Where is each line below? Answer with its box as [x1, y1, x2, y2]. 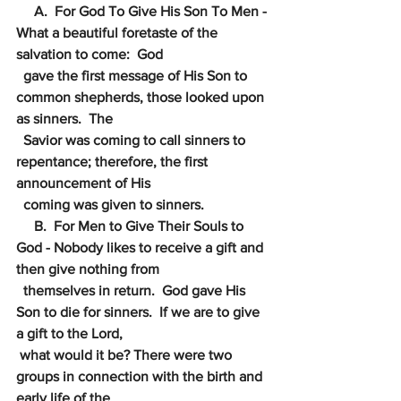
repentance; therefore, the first [16, 154, 211, 169]
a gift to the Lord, [16, 326, 126, 341]
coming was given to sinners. [23, 197, 204, 212]
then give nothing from [16, 261, 159, 277]
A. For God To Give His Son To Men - [16, 4, 34, 19]
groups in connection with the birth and [16, 369, 266, 384]
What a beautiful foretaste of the [16, 25, 221, 40]
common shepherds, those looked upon [16, 90, 268, 105]
